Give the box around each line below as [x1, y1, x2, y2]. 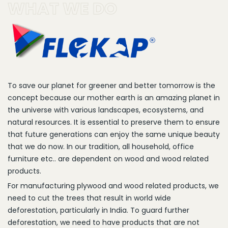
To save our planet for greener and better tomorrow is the [8, 80, 215, 91]
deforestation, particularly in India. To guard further [8, 205, 189, 216]
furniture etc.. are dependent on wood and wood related [8, 154, 209, 164]
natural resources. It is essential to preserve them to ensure [8, 117, 220, 128]
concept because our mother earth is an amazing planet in [8, 93, 220, 103]
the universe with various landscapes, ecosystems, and [8, 105, 204, 116]
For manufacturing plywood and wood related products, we [8, 181, 219, 191]
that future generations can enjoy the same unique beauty [8, 129, 220, 140]
